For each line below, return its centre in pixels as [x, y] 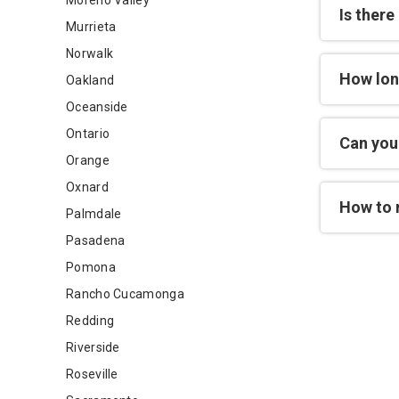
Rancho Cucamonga [125, 294]
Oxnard [87, 187]
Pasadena [96, 240]
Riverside [93, 347]
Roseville [92, 374]
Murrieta [91, 27]
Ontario [88, 134]
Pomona [91, 267]
